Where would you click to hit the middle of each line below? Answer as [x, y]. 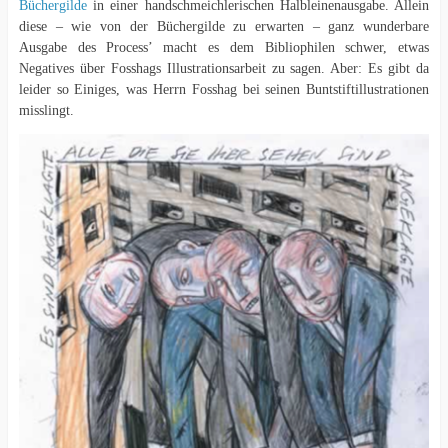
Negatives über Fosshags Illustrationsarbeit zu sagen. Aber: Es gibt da [224, 69]
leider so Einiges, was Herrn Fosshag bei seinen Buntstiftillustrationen [224, 90]
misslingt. [48, 111]
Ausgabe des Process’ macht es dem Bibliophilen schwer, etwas [224, 48]
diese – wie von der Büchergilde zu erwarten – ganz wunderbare [224, 27]
